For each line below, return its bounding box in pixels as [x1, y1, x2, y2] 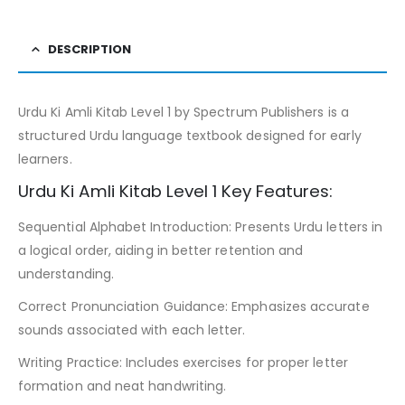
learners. [18, 149, 72, 168]
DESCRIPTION [48, 40, 131, 58]
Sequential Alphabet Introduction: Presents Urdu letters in [18, 217, 383, 236]
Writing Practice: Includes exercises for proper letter [18, 353, 348, 372]
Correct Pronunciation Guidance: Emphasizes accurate [18, 297, 370, 316]
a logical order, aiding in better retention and [18, 240, 304, 259]
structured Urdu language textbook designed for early [18, 126, 362, 145]
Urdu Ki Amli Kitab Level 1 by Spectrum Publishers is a [18, 102, 349, 121]
